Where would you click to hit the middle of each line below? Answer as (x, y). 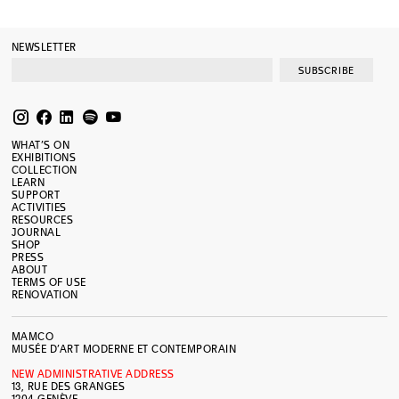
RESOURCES (42, 221)
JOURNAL (36, 233)
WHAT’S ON (41, 146)
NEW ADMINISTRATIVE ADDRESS (93, 375)
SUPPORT (36, 196)
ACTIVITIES (39, 208)
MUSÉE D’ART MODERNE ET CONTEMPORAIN (124, 350)
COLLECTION (44, 171)
